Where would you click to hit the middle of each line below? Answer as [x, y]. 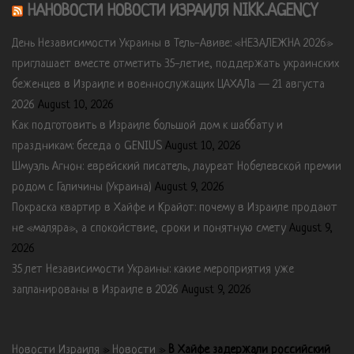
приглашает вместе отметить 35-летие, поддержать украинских [175, 64]
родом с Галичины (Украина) [82, 187]
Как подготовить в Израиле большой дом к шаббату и [147, 126]
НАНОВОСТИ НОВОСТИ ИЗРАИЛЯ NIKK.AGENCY [173, 11]
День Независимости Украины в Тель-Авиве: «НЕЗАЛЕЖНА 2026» [172, 43]
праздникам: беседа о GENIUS [87, 146]
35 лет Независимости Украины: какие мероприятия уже [153, 269]
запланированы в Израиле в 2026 [95, 290]
